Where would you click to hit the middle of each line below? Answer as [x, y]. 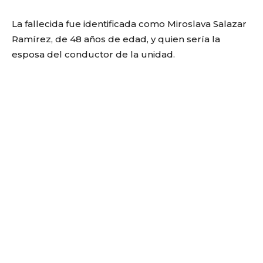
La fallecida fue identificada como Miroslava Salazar [129, 23]
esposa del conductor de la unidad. [93, 54]
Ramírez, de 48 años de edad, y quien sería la [116, 39]
